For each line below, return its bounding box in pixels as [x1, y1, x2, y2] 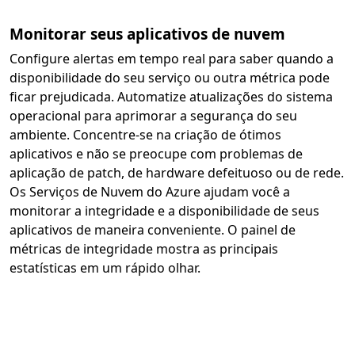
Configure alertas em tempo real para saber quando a [10, 50, 334, 67]
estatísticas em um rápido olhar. [10, 259, 200, 277]
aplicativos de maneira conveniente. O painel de [10, 221, 296, 239]
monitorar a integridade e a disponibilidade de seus [10, 202, 319, 219]
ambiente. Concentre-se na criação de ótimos [10, 126, 281, 143]
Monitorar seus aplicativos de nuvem [10, 24, 285, 44]
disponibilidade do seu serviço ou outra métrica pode [10, 69, 330, 86]
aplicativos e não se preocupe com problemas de [10, 145, 303, 162]
